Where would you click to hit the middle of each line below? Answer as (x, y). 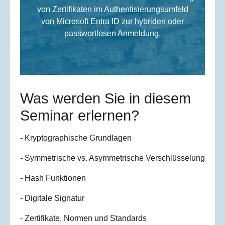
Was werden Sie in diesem (105, 99)
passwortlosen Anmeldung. (113, 34)
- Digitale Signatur (52, 198)
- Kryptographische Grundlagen (76, 138)
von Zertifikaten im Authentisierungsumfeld (113, 10)
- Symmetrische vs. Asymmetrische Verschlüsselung (113, 158)
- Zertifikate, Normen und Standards (83, 218)
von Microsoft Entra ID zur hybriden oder (113, 22)
